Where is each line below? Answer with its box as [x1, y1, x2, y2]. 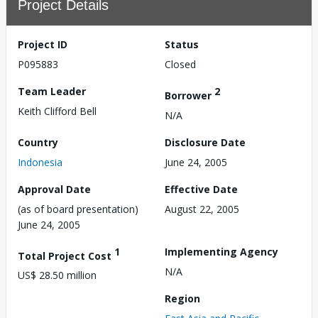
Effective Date [165, 182, 238, 196]
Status [165, 38, 199, 51]
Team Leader [18, 84, 86, 98]
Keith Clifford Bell [18, 104, 97, 118]
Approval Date [18, 182, 91, 196]
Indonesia [18, 155, 62, 169]
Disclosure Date [165, 135, 246, 149]
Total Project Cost [18, 248, 114, 263]
